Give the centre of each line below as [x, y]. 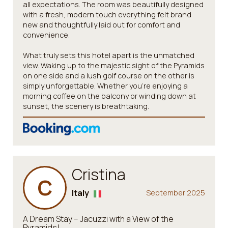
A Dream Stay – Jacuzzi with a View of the [98, 219]
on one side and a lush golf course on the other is [109, 76]
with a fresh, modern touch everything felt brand [107, 15]
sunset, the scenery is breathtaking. [86, 106]
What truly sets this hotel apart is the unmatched [109, 55]
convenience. [46, 35]
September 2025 [176, 193]
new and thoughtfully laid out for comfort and [102, 25]
